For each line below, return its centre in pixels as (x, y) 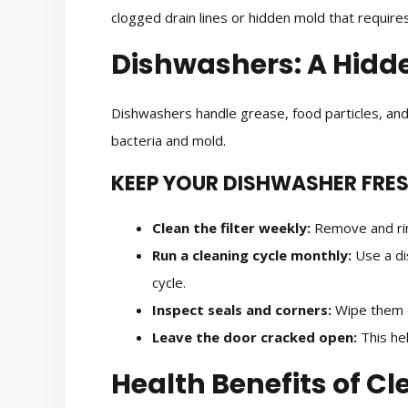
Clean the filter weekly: (231, 227)
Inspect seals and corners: (242, 309)
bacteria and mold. (168, 141)
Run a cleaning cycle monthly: (252, 255)
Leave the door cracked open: (255, 337)
